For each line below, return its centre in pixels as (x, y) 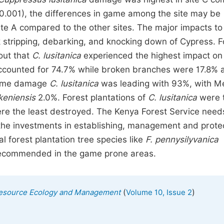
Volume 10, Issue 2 (159, 192)
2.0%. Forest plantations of (92, 97)
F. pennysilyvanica (182, 139)
